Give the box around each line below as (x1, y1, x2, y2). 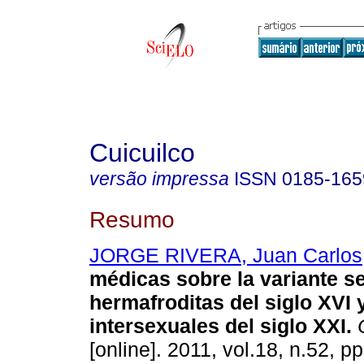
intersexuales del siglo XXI (89, 314, 346, 338)
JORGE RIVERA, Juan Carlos (89, 244, 362, 267)
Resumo (89, 206, 175, 232)
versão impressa (89, 168, 229, 189)
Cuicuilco (89, 138, 195, 167)
